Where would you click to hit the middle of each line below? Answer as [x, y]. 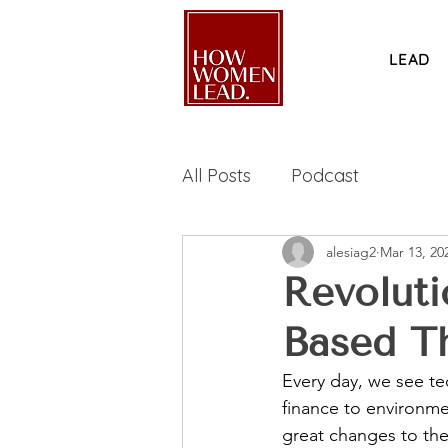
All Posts [216, 175]
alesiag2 [351, 251]
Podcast [325, 175]
